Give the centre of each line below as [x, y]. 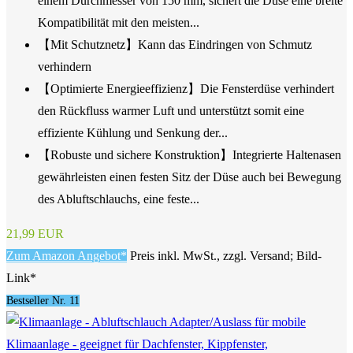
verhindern [65, 67]
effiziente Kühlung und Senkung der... [133, 133]
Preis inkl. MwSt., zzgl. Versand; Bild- [226, 256]
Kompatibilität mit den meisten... [119, 23]
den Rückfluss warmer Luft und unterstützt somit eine [171, 111]
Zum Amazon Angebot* [67, 256]
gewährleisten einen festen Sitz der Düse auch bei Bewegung [190, 177]
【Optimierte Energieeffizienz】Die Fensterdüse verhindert [186, 89]
